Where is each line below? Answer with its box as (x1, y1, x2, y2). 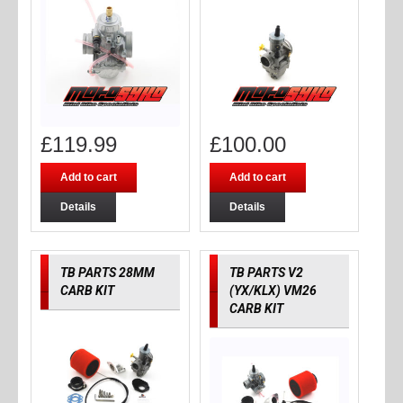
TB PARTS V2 (228, 264, 303, 280)
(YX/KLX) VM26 (228, 282, 317, 298)
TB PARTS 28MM (59, 264, 155, 280)
